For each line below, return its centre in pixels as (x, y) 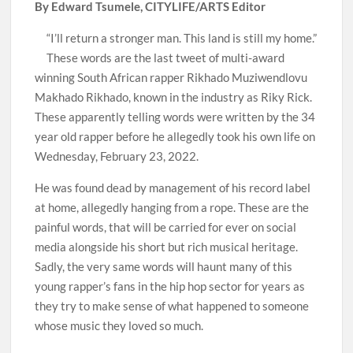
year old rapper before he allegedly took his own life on (175, 136)
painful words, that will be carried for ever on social (166, 227)
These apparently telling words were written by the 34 (175, 116)
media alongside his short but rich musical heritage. (167, 246)
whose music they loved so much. (119, 325)
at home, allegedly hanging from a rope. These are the (172, 207)
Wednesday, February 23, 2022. (117, 156)
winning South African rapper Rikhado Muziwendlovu (171, 77)
